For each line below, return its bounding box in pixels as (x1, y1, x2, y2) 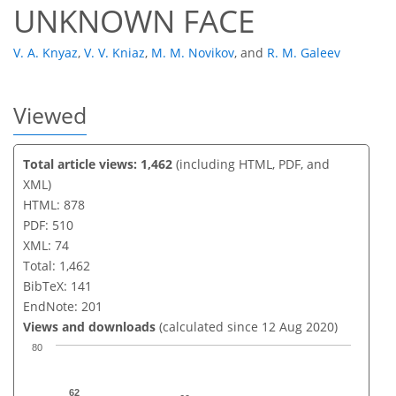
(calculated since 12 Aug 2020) (156, 318, 338, 336)
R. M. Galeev (267, 44, 340, 62)
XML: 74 (23, 237, 69, 255)
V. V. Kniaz (84, 44, 145, 62)
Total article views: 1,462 (23, 156, 172, 173)
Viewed (13, 100, 87, 131)
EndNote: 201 (23, 298, 103, 316)
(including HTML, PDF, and (172, 156, 330, 173)
